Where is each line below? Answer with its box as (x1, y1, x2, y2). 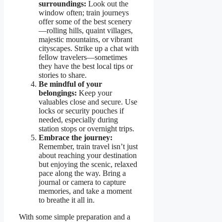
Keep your (77, 89, 112, 98)
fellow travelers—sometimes (39, 53, 127, 62)
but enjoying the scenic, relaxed (39, 160, 137, 169)
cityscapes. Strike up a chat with (39, 44, 139, 53)
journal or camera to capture (39, 178, 126, 187)
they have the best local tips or (39, 62, 133, 71)
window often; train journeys (39, 8, 129, 17)
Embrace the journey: (39, 133, 112, 142)
